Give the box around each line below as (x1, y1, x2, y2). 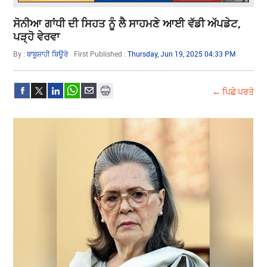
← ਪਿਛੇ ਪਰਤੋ (212, 85, 254, 97)
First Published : (74, 48, 128, 58)
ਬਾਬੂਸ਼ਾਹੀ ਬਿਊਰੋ (27, 48, 69, 58)
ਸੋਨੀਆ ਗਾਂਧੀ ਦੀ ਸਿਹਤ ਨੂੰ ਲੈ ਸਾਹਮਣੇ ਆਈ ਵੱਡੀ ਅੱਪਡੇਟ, (13, 15, 241, 30)
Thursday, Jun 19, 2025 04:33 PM (128, 48, 237, 58)
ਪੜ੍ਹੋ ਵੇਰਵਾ (13, 29, 60, 44)
